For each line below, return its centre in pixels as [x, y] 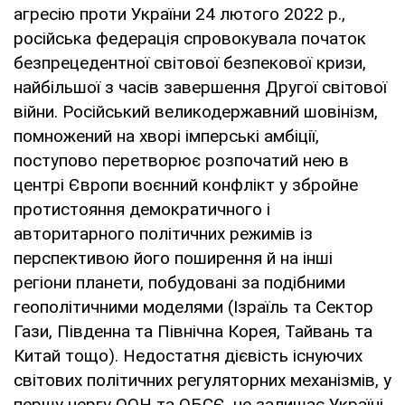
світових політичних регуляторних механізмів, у [202, 380]
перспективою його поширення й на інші [173, 258]
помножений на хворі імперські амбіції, [166, 136]
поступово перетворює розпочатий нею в [181, 160]
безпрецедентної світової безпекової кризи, [190, 62]
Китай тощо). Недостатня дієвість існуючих [188, 355]
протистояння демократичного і [142, 209]
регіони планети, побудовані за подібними [179, 282]
